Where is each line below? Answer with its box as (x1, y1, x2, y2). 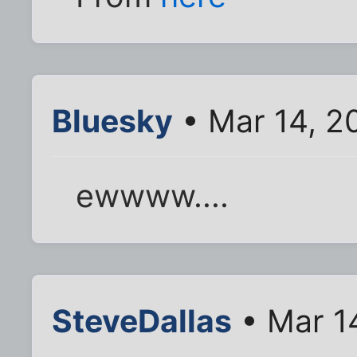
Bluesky (52, 102, 173, 140)
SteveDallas (52, 302, 232, 340)
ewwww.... (76, 177, 229, 216)
